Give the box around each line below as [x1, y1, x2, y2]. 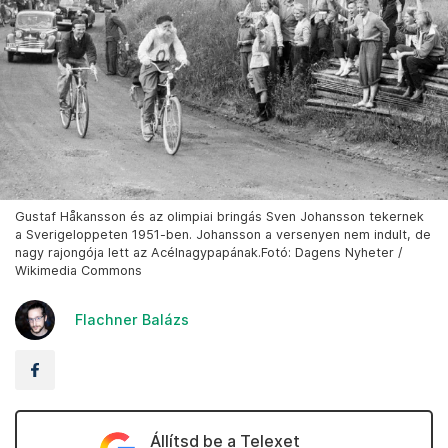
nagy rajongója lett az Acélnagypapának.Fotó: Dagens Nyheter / [15, 245, 402, 261]
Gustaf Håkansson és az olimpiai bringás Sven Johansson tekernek [15, 209, 424, 225]
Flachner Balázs [75, 311, 189, 329]
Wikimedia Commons [15, 263, 142, 279]
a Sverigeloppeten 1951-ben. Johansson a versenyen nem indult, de [15, 227, 431, 243]
